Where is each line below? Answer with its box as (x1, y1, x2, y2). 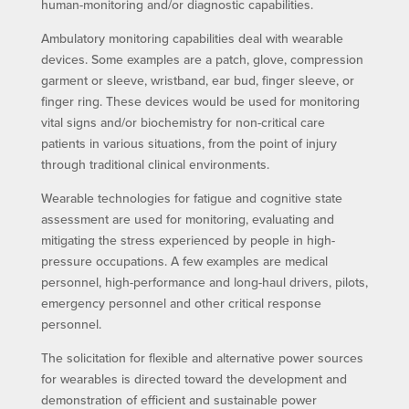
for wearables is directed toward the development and (40, 369, 347, 388)
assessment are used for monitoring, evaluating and (40, 209, 334, 228)
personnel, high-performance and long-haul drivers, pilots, (40, 272, 368, 291)
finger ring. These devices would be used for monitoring (40, 91, 360, 110)
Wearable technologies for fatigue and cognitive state (40, 188, 342, 207)
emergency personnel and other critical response (40, 293, 321, 312)
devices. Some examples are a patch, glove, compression (40, 49, 363, 68)
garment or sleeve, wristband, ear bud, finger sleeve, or (40, 70, 354, 89)
